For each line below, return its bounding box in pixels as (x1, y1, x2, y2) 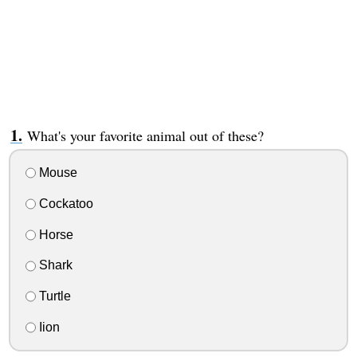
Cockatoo (35, 196, 93, 210)
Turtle (35, 289, 71, 304)
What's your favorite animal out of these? (26, 126, 264, 146)
